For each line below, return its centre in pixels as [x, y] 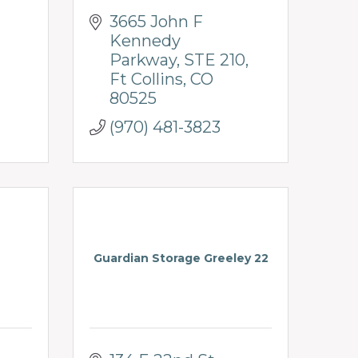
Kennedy [145, 40]
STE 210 [215, 60]
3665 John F [156, 21]
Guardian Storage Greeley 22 [181, 258]
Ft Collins [146, 79]
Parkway [143, 60]
